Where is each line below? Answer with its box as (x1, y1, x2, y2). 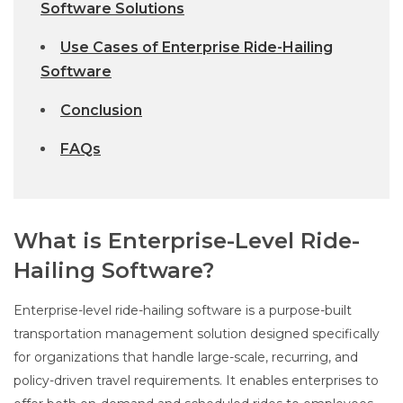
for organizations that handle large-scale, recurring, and (13, 349, 358, 366)
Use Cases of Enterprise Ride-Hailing (60, 39, 333, 57)
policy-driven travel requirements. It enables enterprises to (13, 372, 379, 390)
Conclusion (60, 102, 142, 120)
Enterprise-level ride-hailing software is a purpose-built (13, 302, 352, 319)
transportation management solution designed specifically (13, 326, 380, 343)
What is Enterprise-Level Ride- (13, 228, 360, 255)
